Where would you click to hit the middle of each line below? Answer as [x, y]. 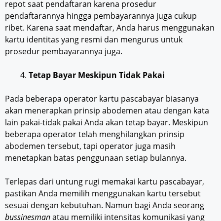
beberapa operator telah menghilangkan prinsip [95, 134]
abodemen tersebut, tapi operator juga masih [90, 146]
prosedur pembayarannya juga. [64, 51]
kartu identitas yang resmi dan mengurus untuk [94, 39]
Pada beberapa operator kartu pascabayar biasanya [102, 98]
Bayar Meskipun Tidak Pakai [109, 75]
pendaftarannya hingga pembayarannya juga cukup [101, 16]
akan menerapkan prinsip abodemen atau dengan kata [107, 110]
